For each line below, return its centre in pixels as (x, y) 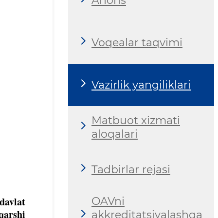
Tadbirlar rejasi (131, 169)
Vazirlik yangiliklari (141, 85)
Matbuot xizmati (136, 120)
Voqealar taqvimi (137, 42)
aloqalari (115, 134)
